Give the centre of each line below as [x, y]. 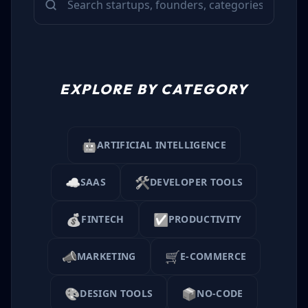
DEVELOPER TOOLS [197, 182]
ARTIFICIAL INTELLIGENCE [162, 145]
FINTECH [103, 219]
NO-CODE [220, 293]
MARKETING [106, 256]
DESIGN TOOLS [117, 293]
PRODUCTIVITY [205, 219]
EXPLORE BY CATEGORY [154, 89]
